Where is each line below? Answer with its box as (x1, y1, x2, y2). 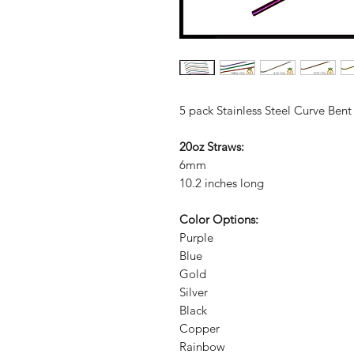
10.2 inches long (179, 175, 267, 190)
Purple (179, 230, 213, 245)
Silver (179, 284, 208, 299)
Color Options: (179, 212, 262, 227)
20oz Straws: (179, 139, 247, 154)
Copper (179, 321, 220, 336)
